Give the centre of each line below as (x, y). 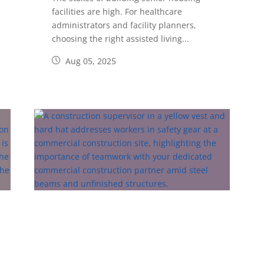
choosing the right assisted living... (121, 39)
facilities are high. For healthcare (117, 12)
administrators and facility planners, (124, 25)
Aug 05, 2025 (90, 61)
